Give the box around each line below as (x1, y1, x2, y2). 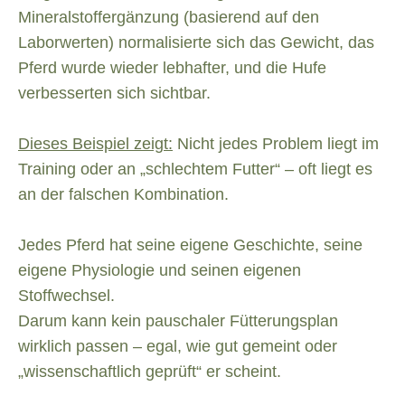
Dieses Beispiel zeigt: (18, 135, 173, 154)
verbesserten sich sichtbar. (18, 84, 211, 103)
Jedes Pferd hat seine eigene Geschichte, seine (18, 236, 363, 255)
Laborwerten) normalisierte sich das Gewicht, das (18, 33, 374, 52)
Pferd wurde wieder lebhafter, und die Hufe (18, 59, 326, 78)
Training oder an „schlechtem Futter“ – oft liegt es (18, 160, 372, 179)
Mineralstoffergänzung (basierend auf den (18, 8, 319, 27)
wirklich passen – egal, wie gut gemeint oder (18, 337, 337, 356)
